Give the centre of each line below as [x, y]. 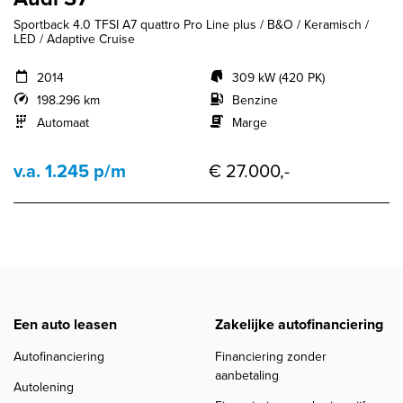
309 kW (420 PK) [278, 77]
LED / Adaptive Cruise [74, 39]
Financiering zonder [271, 357]
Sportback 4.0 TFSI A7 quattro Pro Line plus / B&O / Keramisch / [191, 24]
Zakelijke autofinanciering [299, 324]
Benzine [255, 100]
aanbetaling [247, 376]
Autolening [44, 387]
